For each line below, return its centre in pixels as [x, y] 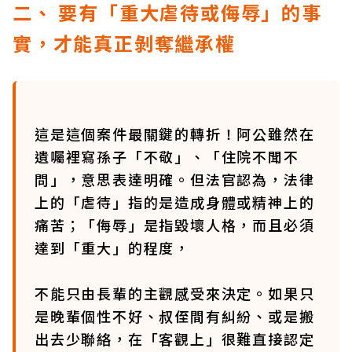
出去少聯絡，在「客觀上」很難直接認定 [175, 339]
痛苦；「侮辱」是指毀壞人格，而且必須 [175, 225]
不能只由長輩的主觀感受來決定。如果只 [175, 293]
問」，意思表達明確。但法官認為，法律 [175, 179]
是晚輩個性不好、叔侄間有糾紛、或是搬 [175, 316]
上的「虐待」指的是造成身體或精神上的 [175, 202]
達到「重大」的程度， [113, 247]
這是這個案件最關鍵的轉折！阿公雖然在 [175, 134]
